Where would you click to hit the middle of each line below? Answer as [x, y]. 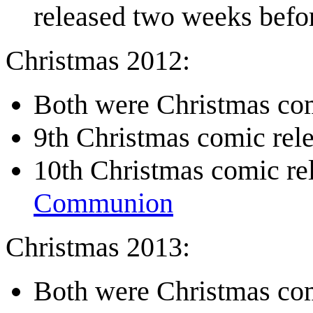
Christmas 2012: [98, 61]
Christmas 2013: [98, 247]
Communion [103, 203]
